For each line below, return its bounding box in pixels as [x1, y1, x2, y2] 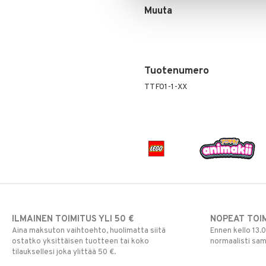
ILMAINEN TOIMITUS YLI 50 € [12, 214, 134, 226]
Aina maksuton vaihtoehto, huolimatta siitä [12, 226, 166, 236]
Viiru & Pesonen [28, 51, 87, 61]
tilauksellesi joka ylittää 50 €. [12, 248, 116, 258]
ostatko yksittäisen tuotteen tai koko [12, 237, 149, 247]
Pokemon [28, 8, 64, 18]
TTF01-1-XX [144, 82, 187, 92]
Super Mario [28, 37, 72, 47]
